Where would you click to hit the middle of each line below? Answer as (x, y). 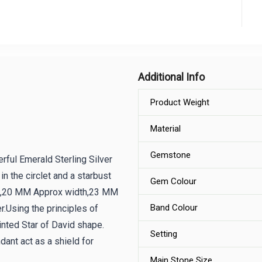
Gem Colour (173, 181)
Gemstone (170, 155)
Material (166, 129)
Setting (164, 234)
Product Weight (180, 102)
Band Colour (174, 208)
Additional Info (171, 77)
